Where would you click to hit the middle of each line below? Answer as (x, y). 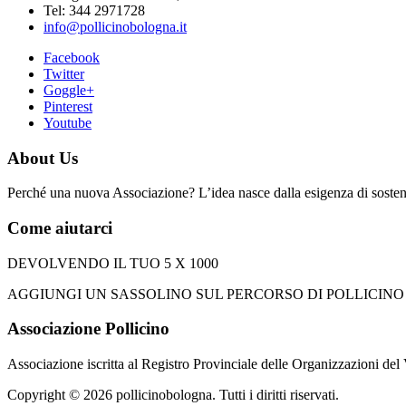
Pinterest (68, 106)
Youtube (68, 122)
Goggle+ (69, 90)
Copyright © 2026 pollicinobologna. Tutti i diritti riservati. (173, 395)
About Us (43, 158)
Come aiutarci (60, 227)
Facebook (72, 57)
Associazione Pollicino (88, 329)
